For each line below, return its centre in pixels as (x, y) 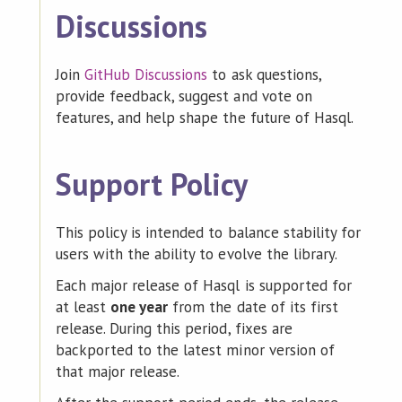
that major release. (118, 371)
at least (83, 306)
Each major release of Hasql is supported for (203, 285)
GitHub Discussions (146, 74)
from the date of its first (253, 306)
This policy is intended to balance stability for (208, 232)
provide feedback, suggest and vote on (184, 96)
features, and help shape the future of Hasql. (204, 117)
